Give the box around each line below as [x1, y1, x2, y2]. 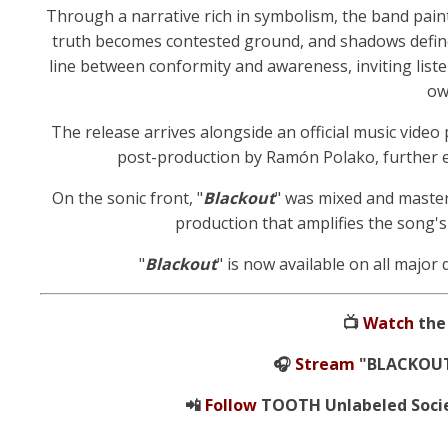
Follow [205, 394, 258, 416]
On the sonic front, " [51, 187, 203, 209]
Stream [294, 353, 355, 375]
